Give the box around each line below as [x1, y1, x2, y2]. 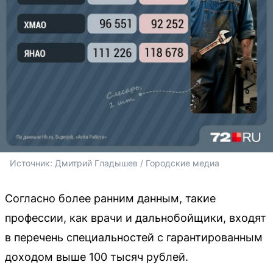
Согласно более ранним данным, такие [5, 192, 216, 205]
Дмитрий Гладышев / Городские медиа [55, 158, 219, 169]
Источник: [10, 158, 55, 169]
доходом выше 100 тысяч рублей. [5, 250, 188, 264]
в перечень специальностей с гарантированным [5, 231, 263, 244]
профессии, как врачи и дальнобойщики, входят [5, 211, 266, 225]
